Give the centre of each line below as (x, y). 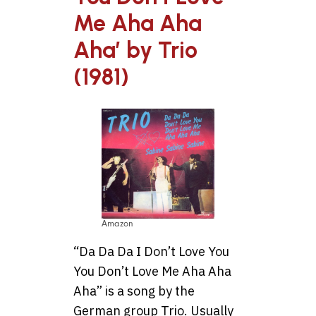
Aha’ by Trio (135, 50)
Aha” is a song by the (134, 291)
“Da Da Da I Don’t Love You (151, 251)
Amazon (117, 223)
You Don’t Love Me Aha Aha (152, 271)
